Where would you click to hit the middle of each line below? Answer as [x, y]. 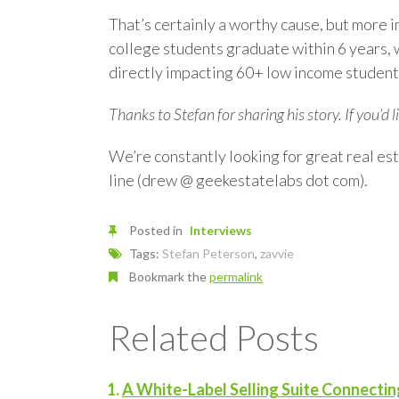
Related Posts [214, 338]
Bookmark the [168, 277]
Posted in [156, 230]
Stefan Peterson [208, 253]
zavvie [277, 253]
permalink [236, 277]
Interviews [221, 230]
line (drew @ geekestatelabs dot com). [238, 180]
